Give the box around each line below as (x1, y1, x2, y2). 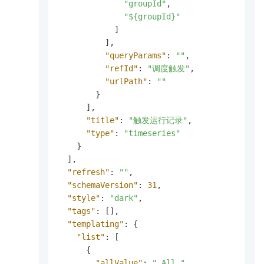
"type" (86, 128, 114, 138)
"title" (86, 115, 119, 126)
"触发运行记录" (128, 115, 187, 126)
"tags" (67, 206, 95, 216)
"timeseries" (124, 128, 180, 138)
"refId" (105, 64, 138, 74)
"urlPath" (105, 77, 147, 87)
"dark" (110, 193, 138, 203)
